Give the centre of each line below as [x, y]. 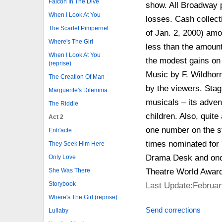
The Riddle [63, 104]
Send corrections [173, 210]
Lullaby [58, 211]
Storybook [62, 184]
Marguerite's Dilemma [78, 90]
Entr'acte [60, 131]
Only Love [62, 157]
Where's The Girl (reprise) [83, 197]
